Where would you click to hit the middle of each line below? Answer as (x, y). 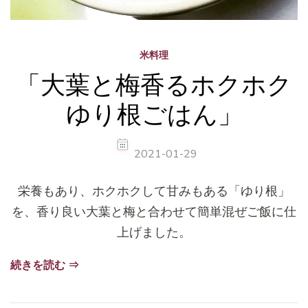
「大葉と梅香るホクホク (154, 85)
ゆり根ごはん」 (154, 114)
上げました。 (154, 232)
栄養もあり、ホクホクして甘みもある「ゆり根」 (154, 191)
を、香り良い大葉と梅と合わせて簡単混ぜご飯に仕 (154, 211)
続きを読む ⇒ (45, 265)
